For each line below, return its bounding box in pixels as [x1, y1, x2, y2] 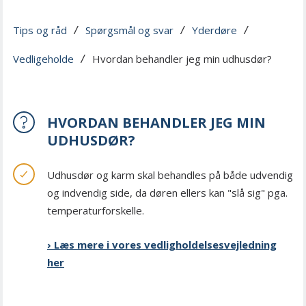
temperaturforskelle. [47, 204, 144, 217]
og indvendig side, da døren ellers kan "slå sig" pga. [47, 186, 288, 199]
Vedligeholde [13, 52, 74, 66]
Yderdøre [192, 23, 237, 37]
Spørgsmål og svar [85, 23, 173, 37]
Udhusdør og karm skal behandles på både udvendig [47, 168, 293, 182]
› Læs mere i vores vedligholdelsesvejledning [47, 238, 277, 251]
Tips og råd [13, 23, 67, 37]
